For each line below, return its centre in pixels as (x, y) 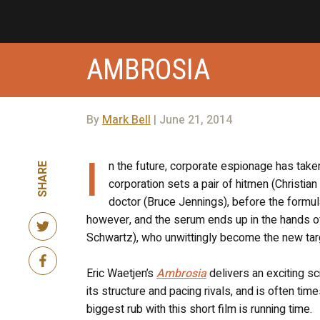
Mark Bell (126, 120)
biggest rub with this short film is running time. (199, 309)
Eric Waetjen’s (121, 274)
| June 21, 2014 (191, 120)
